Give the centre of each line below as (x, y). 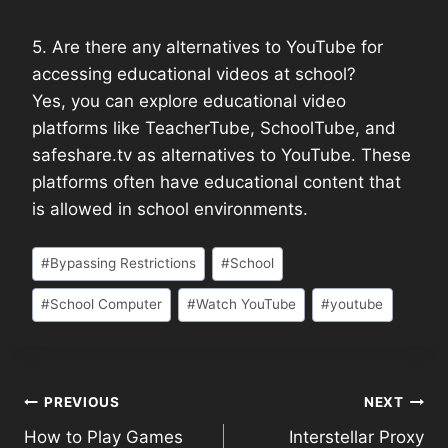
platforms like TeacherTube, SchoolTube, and (214, 128)
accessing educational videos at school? (194, 74)
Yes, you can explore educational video (189, 101)
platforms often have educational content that (216, 182)
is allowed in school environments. (170, 209)
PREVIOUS (82, 402)
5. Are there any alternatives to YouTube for (207, 47)
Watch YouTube (246, 304)
